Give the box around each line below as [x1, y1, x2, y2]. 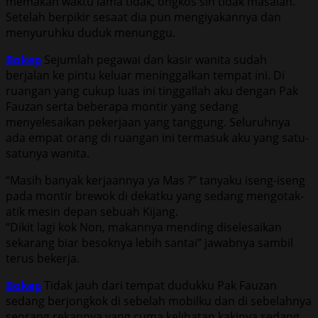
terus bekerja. [6, 250, 79, 266]
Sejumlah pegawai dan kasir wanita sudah [41, 51, 267, 67]
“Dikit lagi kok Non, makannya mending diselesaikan [6, 219, 282, 235]
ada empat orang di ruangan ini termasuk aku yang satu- [6, 129, 309, 146]
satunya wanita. [6, 145, 89, 161]
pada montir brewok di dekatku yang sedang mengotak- [6, 187, 304, 204]
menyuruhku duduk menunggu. [6, 24, 175, 40]
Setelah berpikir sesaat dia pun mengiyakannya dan [6, 9, 281, 25]
